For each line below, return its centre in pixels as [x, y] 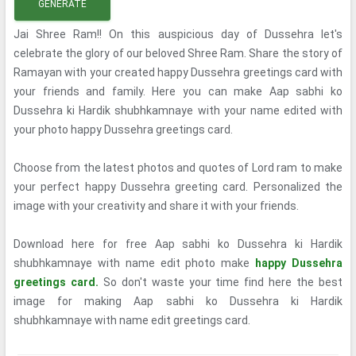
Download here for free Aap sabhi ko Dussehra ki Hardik [178, 244]
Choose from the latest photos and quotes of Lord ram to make [178, 168]
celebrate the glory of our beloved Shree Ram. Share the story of [178, 53]
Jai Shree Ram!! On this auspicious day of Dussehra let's [178, 34]
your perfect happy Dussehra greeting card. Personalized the [178, 187]
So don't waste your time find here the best [221, 282]
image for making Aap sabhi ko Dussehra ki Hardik [178, 301]
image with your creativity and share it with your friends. [156, 206]
